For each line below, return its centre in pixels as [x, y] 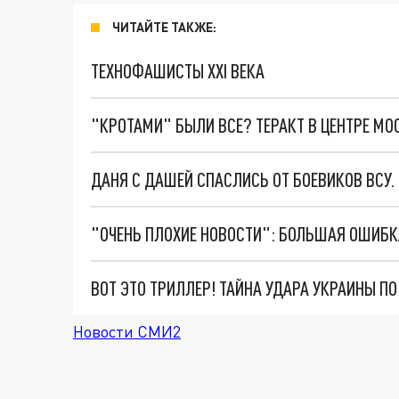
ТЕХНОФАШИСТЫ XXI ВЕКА [178, 71]
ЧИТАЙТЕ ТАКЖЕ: [164, 27]
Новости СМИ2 [127, 331]
